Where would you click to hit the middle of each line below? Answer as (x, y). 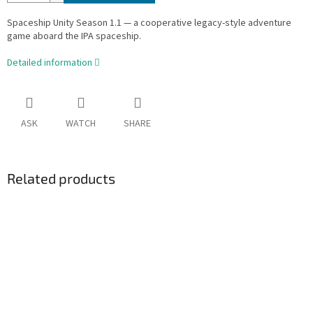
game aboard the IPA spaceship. (74, 37)
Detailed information (50, 63)
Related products (61, 179)
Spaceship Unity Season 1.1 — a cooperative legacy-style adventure (149, 23)
